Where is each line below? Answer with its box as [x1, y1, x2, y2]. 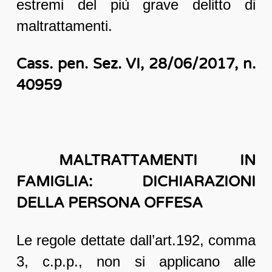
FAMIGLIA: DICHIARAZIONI [16, 173, 256, 191]
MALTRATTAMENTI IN [16, 152, 256, 170]
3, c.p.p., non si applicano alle [16, 253, 256, 270]
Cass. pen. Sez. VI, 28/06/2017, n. [16, 55, 256, 73]
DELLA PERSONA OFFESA [16, 194, 203, 212]
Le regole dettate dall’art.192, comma [16, 232, 256, 249]
